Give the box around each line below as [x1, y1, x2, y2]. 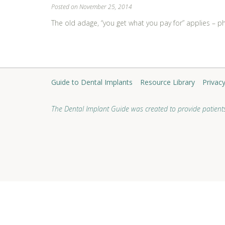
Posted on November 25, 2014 [51, 3, 132, 11]
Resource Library [140, 77, 195, 87]
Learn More [51, 35, 88, 45]
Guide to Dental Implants [51, 77, 133, 87]
